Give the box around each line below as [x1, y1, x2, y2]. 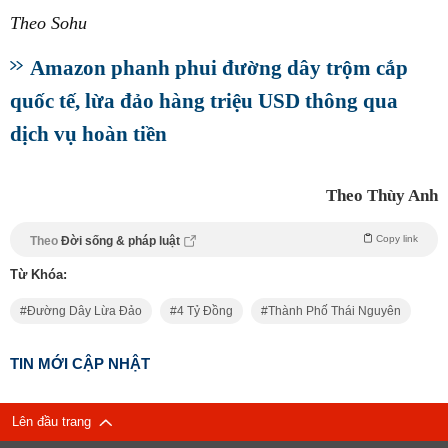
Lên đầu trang [12, 413, 99, 429]
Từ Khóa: [10, 266, 67, 282]
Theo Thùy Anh [326, 185, 438, 205]
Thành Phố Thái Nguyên [268, 303, 401, 318]
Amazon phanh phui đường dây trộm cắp [30, 55, 408, 79]
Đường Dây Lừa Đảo [27, 303, 142, 318]
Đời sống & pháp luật [61, 233, 183, 248]
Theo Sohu [10, 12, 87, 33]
